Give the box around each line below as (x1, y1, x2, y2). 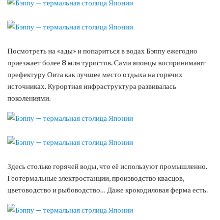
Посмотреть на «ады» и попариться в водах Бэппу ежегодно (7, 46, 197, 55)
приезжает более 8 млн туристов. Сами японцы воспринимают (7, 57, 206, 67)
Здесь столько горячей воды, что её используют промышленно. (7, 161, 207, 170)
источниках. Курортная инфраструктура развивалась (7, 81, 176, 90)
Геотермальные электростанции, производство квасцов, (7, 173, 184, 182)
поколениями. (7, 93, 51, 102)
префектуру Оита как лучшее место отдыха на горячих (7, 69, 183, 79)
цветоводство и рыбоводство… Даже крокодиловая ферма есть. (7, 185, 208, 194)
